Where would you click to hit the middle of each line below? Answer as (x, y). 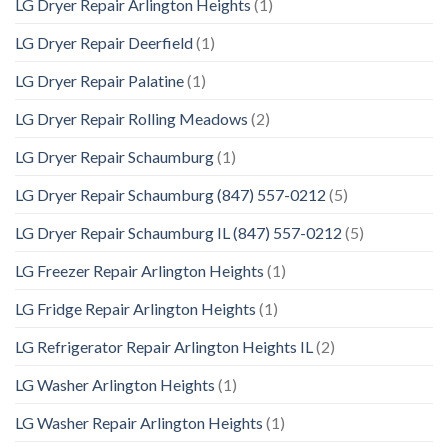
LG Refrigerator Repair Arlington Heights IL (164, 347)
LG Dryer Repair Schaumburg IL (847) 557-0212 (178, 233)
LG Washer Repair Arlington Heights (139, 423)
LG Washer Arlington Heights (115, 385)
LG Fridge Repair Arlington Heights (135, 309)
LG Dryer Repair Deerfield (104, 43)
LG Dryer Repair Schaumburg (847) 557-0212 (170, 195)
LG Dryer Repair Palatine (99, 81)
